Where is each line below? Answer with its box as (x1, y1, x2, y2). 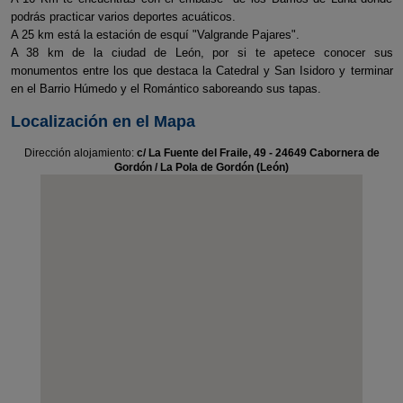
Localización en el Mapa (10, 112, 195, 130)
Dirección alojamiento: (23, 147, 137, 159)
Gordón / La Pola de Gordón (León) (114, 161, 289, 174)
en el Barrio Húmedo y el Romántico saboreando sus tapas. (10, 82, 321, 95)
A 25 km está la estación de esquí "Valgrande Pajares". (10, 28, 300, 41)
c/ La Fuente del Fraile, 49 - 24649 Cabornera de (136, 147, 380, 159)
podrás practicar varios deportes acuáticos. (10, 10, 236, 23)
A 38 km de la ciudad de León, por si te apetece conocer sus (10, 46, 393, 59)
